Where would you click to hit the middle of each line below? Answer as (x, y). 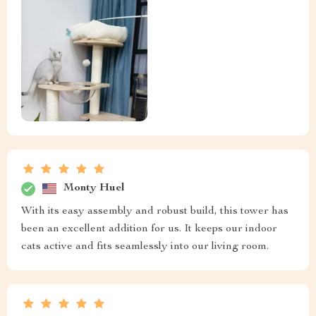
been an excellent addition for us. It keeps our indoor (149, 229)
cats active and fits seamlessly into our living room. (145, 247)
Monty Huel (94, 189)
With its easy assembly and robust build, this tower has (155, 211)
